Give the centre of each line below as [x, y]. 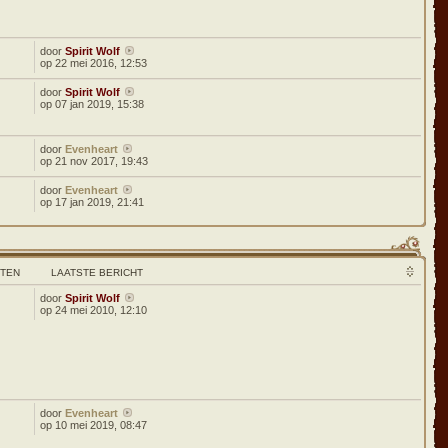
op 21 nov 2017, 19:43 [94, 161]
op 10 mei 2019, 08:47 [94, 425]
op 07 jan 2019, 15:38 [92, 104]
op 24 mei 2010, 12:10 [94, 310]
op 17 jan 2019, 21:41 [92, 202]
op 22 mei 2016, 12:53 [94, 63]
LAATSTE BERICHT [97, 272]
